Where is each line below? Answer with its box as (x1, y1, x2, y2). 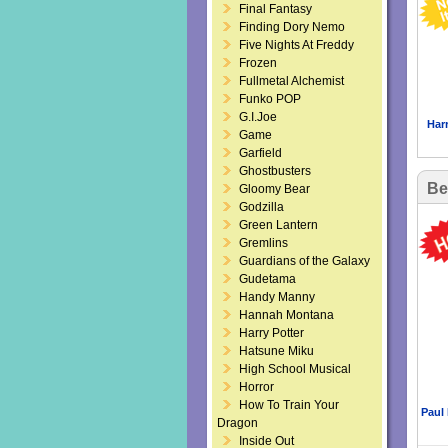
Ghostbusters (239, 164, 311, 178)
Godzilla (239, 200, 284, 214)
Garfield (239, 146, 282, 160)
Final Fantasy (239, 2, 312, 16)
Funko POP (239, 92, 301, 106)
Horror (239, 380, 274, 394)
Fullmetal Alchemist (239, 74, 344, 88)
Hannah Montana (239, 308, 334, 322)
